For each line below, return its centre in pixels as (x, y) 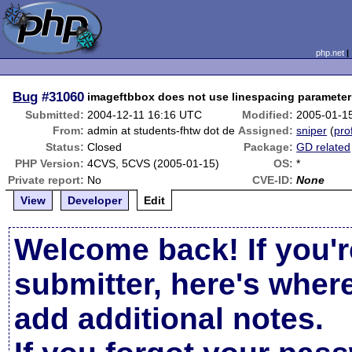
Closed (105, 147)
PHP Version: (50, 163)
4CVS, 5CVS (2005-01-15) (154, 163)
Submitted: (55, 115)
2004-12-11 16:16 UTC (145, 115)
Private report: (46, 180)
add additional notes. (169, 319)
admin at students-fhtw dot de (161, 130)
